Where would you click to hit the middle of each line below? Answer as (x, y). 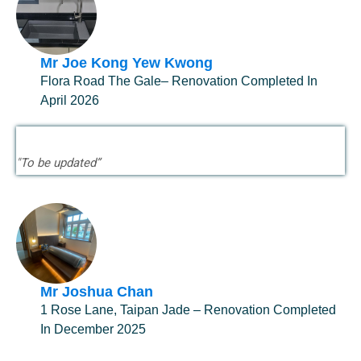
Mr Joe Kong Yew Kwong (127, 63)
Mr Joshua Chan (97, 292)
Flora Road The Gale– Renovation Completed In (179, 81)
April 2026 (70, 100)
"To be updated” (58, 163)
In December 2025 (93, 329)
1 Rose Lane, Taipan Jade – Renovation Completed (188, 310)
